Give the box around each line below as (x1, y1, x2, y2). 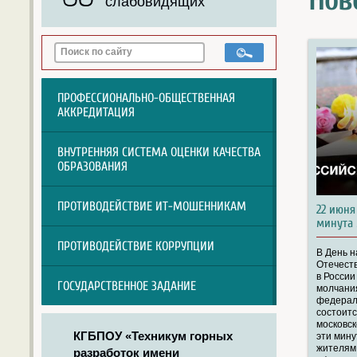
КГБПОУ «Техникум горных (73, 328, 233, 343)
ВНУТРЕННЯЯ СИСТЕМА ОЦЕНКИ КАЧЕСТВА (57, 144, 261, 159)
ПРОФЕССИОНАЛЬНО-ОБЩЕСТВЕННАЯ (57, 90, 235, 105)
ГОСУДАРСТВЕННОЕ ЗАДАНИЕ (57, 278, 196, 293)
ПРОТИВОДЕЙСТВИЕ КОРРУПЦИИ (57, 238, 214, 253)
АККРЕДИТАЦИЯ (57, 104, 135, 120)
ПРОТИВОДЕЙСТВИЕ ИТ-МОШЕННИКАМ (57, 198, 246, 214)
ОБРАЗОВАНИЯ (57, 159, 127, 174)
